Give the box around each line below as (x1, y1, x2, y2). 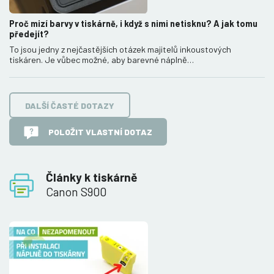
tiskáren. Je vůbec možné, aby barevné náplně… (9, 54, 194, 65)
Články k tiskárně (46, 169, 137, 184)
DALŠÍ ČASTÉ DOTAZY (25, 100, 114, 111)
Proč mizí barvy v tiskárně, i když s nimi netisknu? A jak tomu (9, 18, 257, 29)
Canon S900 (46, 184, 106, 199)
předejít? (9, 29, 49, 40)
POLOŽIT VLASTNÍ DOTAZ (48, 126, 152, 137)
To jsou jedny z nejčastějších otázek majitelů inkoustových (9, 44, 231, 55)
